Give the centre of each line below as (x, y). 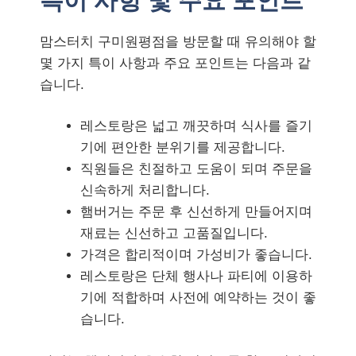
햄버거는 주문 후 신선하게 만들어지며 (196, 212)
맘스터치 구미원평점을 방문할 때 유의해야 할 (178, 41)
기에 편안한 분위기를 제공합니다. (183, 147)
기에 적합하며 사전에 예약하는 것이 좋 (198, 298)
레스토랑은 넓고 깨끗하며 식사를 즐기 (196, 126)
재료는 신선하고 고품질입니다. (174, 233)
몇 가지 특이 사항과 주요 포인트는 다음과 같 (175, 63)
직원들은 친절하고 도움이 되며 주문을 (196, 169)
